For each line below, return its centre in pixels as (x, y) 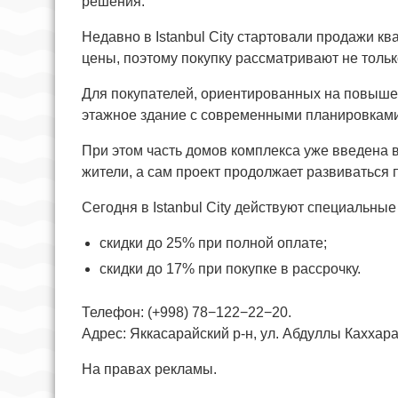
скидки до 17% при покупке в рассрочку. (230, 268)
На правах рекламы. (149, 369)
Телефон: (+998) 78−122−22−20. (187, 312)
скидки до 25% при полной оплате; (213, 243)
